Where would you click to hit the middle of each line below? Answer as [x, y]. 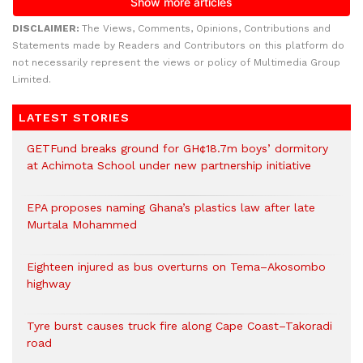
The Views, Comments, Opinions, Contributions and [206, 28]
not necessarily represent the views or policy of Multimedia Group [176, 62]
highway [49, 284]
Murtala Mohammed [82, 224]
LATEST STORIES [74, 117]
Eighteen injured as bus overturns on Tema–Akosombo [176, 267]
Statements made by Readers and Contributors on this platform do [178, 45]
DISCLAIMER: [47, 28]
